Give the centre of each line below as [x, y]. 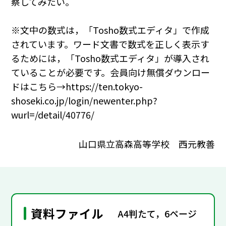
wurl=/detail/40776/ [53, 115]
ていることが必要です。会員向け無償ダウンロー [111, 72]
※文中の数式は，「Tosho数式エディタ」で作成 [110, 30]
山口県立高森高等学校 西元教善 [147, 144]
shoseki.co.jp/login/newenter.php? [84, 101]
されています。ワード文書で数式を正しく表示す [110, 44]
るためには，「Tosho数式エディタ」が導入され [110, 58]
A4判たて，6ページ [158, 213]
